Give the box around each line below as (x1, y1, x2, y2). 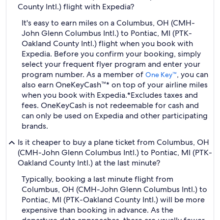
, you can (177, 69, 208, 80)
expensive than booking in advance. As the (22, 205, 173, 215)
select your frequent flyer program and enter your (22, 59, 200, 69)
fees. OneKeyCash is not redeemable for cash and (22, 100, 199, 110)
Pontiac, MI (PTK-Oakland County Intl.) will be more (22, 194, 205, 205)
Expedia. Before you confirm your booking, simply (22, 49, 201, 59)
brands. (22, 121, 48, 131)
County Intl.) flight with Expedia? (18, 1, 134, 12)
